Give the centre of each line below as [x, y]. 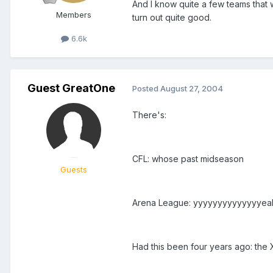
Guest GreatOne [71, 88]
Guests [74, 169]
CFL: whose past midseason [188, 158]
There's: [149, 115]
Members [74, 15]
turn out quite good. [172, 18]
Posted [146, 89]
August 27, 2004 [192, 89]
